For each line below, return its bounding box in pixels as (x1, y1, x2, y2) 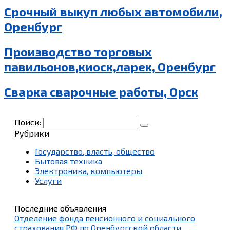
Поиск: (14, 117, 43, 127)
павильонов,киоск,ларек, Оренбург (4, 59, 216, 74)
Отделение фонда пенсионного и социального (14, 213, 195, 223)
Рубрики (14, 128, 49, 139)
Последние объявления (14, 203, 106, 214)
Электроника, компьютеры (35, 166, 142, 176)
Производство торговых (4, 44, 152, 60)
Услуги (35, 176, 62, 186)
